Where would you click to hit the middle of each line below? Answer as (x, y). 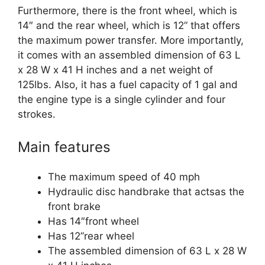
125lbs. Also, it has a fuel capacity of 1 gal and (128, 84)
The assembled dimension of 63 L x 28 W (147, 251)
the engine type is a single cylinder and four (122, 99)
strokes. (37, 114)
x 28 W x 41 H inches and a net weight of (115, 70)
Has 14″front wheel (93, 221)
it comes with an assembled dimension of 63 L (129, 55)
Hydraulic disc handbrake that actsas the (146, 192)
